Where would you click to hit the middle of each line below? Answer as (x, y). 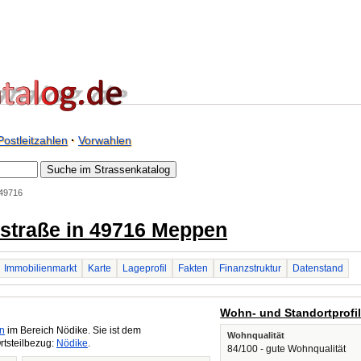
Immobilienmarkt (40, 268)
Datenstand (318, 268)
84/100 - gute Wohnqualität (287, 349)
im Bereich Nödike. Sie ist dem (73, 330)
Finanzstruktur (250, 268)
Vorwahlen (105, 140)
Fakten (193, 268)
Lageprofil (145, 268)
